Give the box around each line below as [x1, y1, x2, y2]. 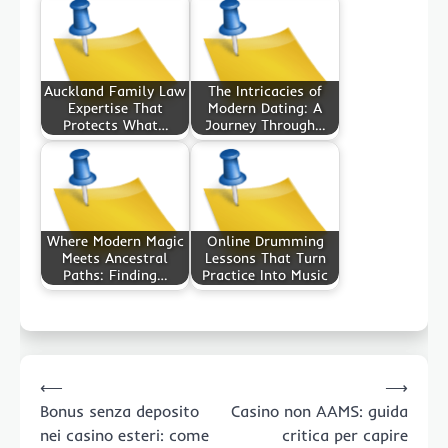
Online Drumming [206, 231, 324, 250]
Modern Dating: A [208, 98, 322, 117]
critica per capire [282, 425, 408, 446]
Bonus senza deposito [40, 401, 199, 422]
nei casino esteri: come [40, 425, 209, 446]
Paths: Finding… [63, 265, 167, 284]
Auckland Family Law [44, 81, 186, 100]
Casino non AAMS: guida [231, 401, 408, 422]
